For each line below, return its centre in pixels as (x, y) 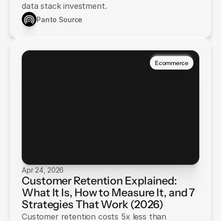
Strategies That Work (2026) (93, 204)
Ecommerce (172, 63)
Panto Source (60, 19)
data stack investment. (64, 6)
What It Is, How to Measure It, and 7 (109, 193)
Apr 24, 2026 (43, 170)
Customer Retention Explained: (100, 181)
